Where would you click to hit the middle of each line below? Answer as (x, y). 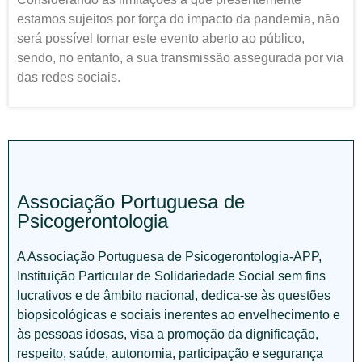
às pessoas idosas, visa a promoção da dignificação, (168, 335)
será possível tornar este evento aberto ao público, (161, 38)
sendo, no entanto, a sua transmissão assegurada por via (180, 57)
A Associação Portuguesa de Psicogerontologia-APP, (169, 257)
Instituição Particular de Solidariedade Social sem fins (171, 276)
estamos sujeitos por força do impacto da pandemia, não (178, 19)
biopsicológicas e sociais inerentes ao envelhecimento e (179, 315)
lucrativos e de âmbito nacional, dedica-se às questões (174, 296)
